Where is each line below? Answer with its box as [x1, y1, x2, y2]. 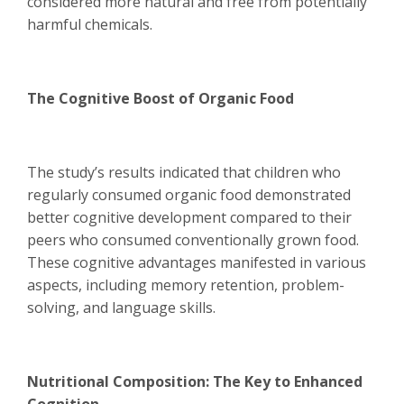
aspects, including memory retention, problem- [27, 275, 344, 295]
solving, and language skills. [27, 298, 216, 317]
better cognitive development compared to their [27, 207, 352, 227]
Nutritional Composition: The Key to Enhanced [27, 372, 363, 391]
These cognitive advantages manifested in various [27, 252, 366, 272]
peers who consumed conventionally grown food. [27, 230, 359, 250]
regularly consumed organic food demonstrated [27, 185, 351, 205]
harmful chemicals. [27, 14, 152, 34]
